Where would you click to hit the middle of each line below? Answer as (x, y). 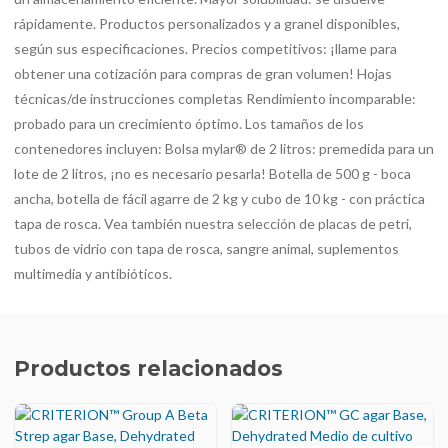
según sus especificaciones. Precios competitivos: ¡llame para (205, 48)
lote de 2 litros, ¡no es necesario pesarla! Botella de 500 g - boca (212, 173)
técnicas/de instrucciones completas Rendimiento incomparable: (215, 98)
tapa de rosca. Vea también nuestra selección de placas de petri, (213, 223)
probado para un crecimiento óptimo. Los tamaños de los (189, 123)
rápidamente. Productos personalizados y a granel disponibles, (207, 23)
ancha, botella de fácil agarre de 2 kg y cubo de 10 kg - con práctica (219, 198)
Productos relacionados (148, 368)
